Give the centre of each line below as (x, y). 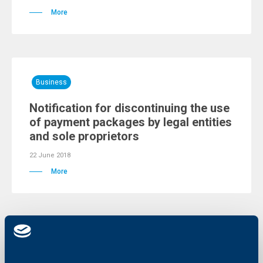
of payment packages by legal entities (131, 122)
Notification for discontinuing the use (129, 108)
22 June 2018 (50, 155)
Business (51, 82)
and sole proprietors (84, 136)
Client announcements (73, 241)
